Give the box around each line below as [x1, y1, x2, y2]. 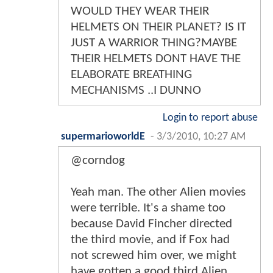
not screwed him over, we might [71, 249, 236, 263]
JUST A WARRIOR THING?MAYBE [71, 37, 237, 50]
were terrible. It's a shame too [71, 202, 225, 215]
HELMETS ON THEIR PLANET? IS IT [71, 21, 246, 34]
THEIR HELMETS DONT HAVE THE [71, 52, 241, 66]
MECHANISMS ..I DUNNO [71, 84, 201, 97]
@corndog [71, 154, 125, 168]
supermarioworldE [61, 132, 145, 143]
